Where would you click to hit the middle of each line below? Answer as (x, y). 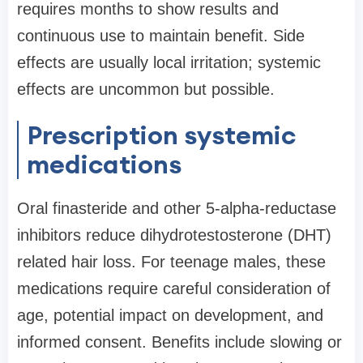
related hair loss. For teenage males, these (171, 262)
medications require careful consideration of (174, 289)
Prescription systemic (161, 135)
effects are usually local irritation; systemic (169, 63)
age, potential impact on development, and (170, 316)
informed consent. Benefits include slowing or (179, 342)
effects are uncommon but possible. (146, 90)
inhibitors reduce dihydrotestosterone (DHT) (174, 235)
